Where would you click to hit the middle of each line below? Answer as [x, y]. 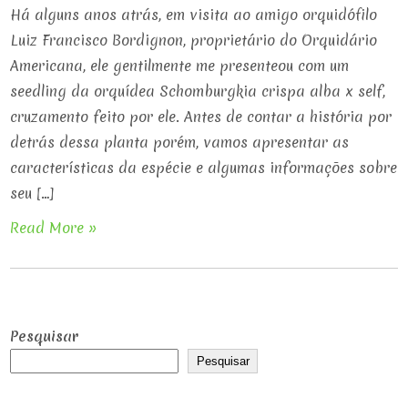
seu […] [33, 193]
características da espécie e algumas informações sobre [204, 168]
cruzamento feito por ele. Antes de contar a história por [201, 117]
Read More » [54, 228]
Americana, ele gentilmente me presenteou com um [180, 66]
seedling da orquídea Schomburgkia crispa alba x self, [198, 91]
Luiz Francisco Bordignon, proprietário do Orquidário [194, 40]
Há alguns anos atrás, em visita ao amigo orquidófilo [194, 15]
